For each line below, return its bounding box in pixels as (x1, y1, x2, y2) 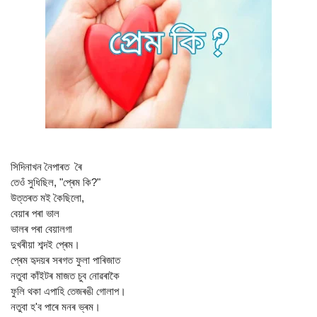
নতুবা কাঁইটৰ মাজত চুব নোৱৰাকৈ (11, 270, 122, 282)
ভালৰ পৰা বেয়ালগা (11, 223, 78, 236)
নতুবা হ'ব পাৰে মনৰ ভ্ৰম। (11, 301, 106, 313)
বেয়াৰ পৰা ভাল (11, 207, 59, 220)
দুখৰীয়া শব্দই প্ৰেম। (11, 238, 80, 251)
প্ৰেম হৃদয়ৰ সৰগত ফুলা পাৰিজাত (11, 254, 123, 267)
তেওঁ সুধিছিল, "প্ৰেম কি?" (11, 176, 100, 189)
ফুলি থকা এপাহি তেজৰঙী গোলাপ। (11, 285, 126, 298)
